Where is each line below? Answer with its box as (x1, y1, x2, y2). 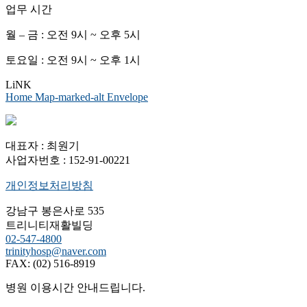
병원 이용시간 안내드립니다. (5, 281, 145, 293)
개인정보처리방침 (5, 179, 93, 191)
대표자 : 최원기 (5, 139, 79, 151)
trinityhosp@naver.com (5, 245, 106, 257)
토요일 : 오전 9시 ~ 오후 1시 (5, 53, 140, 66)
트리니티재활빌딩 (5, 219, 93, 231)
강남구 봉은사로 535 (5, 204, 104, 217)
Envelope (107, 90, 148, 103)
